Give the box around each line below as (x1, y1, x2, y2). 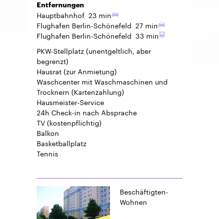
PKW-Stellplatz (37, 44, 84, 56)
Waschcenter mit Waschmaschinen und (37, 75, 168, 87)
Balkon (37, 127, 59, 138)
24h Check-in (37, 106, 81, 117)
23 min (88, 9, 112, 20)
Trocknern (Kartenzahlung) (37, 86, 124, 97)
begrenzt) (37, 55, 68, 66)
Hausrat (37, 65, 62, 76)
